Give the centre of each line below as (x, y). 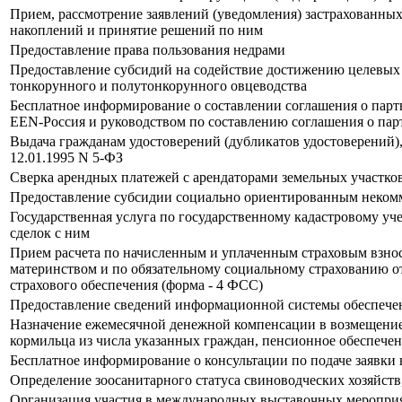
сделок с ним (50, 233)
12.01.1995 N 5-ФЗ (66, 158)
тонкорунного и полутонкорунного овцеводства (158, 86)
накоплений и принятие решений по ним (136, 31)
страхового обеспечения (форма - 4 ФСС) (136, 285)
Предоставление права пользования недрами (148, 50)
